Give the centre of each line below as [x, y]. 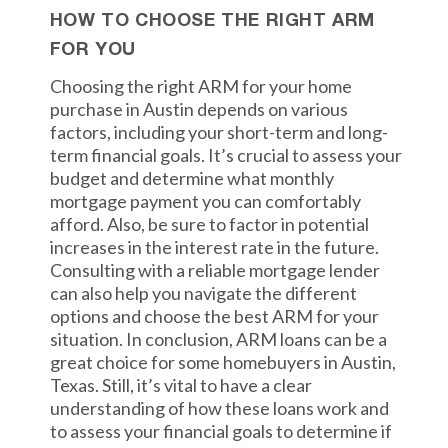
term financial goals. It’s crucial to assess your [225, 155]
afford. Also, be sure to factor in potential [209, 224]
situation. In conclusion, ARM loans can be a [218, 339]
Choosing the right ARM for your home [200, 86]
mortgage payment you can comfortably [205, 201]
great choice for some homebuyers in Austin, [222, 362]
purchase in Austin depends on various [198, 109]
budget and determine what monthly [191, 178]
